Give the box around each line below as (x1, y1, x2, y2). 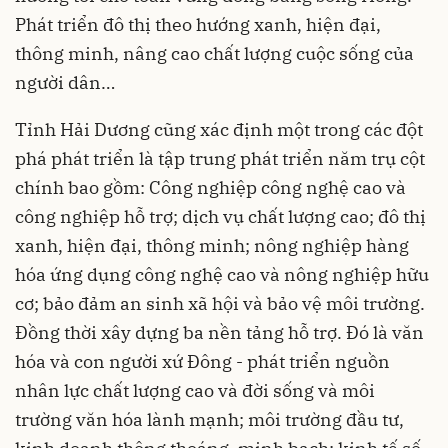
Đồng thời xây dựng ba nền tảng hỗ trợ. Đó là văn (15, 321, 424, 345)
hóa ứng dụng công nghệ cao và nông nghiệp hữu (15, 263, 429, 287)
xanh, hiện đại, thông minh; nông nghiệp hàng (15, 234, 409, 258)
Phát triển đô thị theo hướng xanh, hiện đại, (15, 13, 381, 37)
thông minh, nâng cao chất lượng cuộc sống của (15, 42, 414, 66)
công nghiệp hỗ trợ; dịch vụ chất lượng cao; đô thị (15, 205, 426, 229)
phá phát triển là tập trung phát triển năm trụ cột (15, 147, 425, 171)
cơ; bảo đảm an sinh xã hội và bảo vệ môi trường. (15, 292, 425, 316)
